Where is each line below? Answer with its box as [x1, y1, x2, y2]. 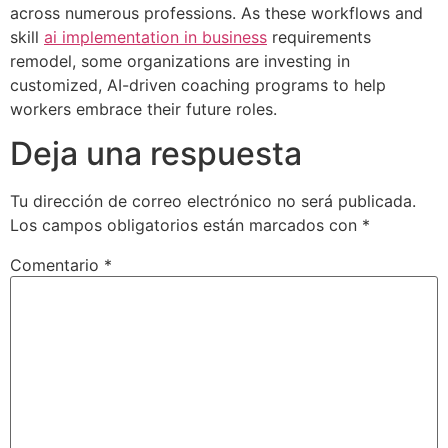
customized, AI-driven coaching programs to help [10, 74, 386, 95]
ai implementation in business [44, 26, 267, 47]
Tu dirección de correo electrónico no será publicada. [10, 191, 416, 212]
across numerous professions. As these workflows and [10, 2, 423, 23]
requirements [267, 26, 371, 47]
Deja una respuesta [10, 134, 302, 174]
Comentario [10, 255, 104, 276]
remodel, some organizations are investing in [10, 50, 350, 71]
